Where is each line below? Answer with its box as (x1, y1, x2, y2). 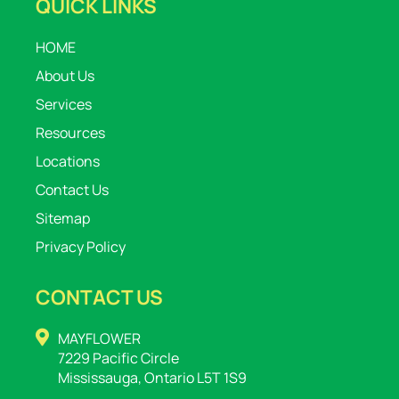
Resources (36, 123, 105, 143)
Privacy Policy (36, 237, 126, 257)
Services (36, 94, 92, 115)
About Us (36, 66, 94, 86)
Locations (36, 151, 100, 172)
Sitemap (36, 208, 90, 229)
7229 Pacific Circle (58, 348, 179, 369)
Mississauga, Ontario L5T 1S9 (58, 368, 247, 388)
